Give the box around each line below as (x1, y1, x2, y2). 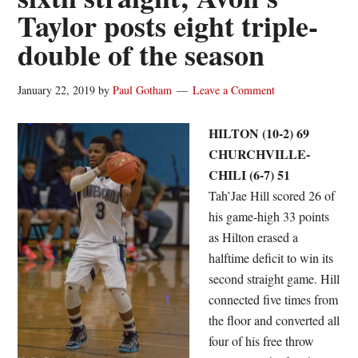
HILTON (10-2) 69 (209, 124, 314, 142)
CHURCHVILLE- (209, 145, 311, 163)
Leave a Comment (193, 82, 276, 97)
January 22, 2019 (18, 82, 96, 97)
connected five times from (209, 291, 339, 308)
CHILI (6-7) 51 (209, 165, 291, 184)
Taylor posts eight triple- (18, 5, 319, 46)
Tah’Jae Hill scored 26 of (209, 187, 336, 204)
